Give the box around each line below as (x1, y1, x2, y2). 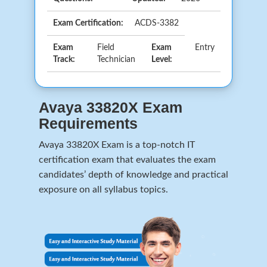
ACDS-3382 (135, 18, 179, 27)
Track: (53, 55, 75, 64)
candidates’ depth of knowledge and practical (39, 169, 228, 179)
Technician (97, 55, 136, 64)
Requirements (39, 114, 138, 132)
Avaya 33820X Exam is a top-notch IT (39, 139, 195, 150)
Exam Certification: (53, 18, 123, 27)
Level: (151, 55, 173, 64)
